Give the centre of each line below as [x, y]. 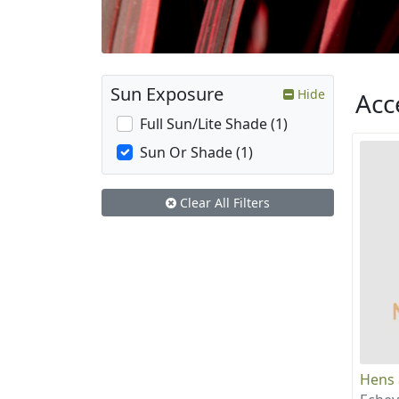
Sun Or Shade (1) [196, 153]
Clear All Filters [223, 203]
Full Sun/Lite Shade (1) [214, 124]
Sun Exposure [167, 94]
